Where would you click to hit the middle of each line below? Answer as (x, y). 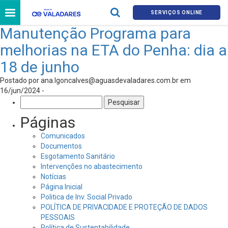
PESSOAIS (58, 217)
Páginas (48, 122)
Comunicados (63, 136)
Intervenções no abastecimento (92, 166)
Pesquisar (37, 100)
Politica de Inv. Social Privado (87, 197)
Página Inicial (62, 187)
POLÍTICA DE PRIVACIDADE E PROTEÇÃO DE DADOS (124, 207)
